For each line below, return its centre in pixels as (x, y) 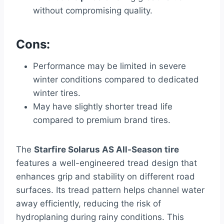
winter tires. (57, 93)
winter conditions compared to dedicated (116, 80)
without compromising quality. (93, 11)
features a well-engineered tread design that (106, 163)
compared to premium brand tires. (102, 120)
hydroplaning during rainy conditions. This (100, 217)
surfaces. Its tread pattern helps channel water (110, 190)
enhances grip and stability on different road (105, 177)
